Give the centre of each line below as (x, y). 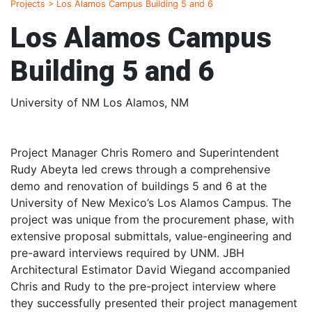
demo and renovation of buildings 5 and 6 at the (139, 186)
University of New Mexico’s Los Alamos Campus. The (151, 203)
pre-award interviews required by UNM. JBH (127, 253)
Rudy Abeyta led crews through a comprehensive (140, 169)
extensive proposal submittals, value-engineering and (151, 236)
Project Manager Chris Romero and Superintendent (145, 153)
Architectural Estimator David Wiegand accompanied (150, 270)
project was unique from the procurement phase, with (152, 219)
